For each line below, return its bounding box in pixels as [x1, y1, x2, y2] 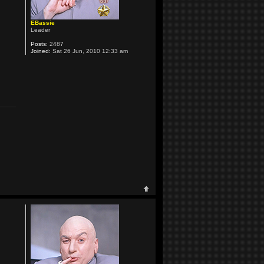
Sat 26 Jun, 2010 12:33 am [50, 48, 128, 55]
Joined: [30, 48, 51, 55]
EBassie [30, 19, 55, 27]
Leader [30, 27, 50, 34]
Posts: [30, 41, 48, 48]
